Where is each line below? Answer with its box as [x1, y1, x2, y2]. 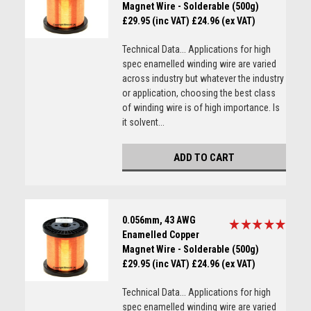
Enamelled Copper [121, 229, 199, 240]
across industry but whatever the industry [121, 73, 284, 84]
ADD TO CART [173, 151, 235, 164]
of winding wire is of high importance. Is [121, 102, 280, 113]
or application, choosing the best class [121, 87, 276, 99]
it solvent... [121, 117, 165, 128]
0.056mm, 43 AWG [121, 215, 196, 226]
